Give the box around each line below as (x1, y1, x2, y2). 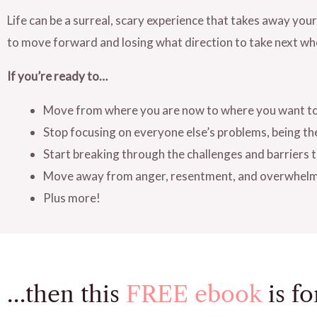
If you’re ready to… (7, 68, 108, 83)
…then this (7, 280, 126, 308)
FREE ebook (126, 280, 268, 308)
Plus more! (43, 190, 100, 205)
